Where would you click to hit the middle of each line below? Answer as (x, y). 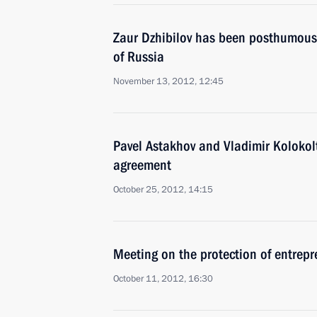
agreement (142, 165)
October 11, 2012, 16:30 (163, 279)
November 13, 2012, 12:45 (168, 81)
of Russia (139, 57)
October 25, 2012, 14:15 (163, 190)
